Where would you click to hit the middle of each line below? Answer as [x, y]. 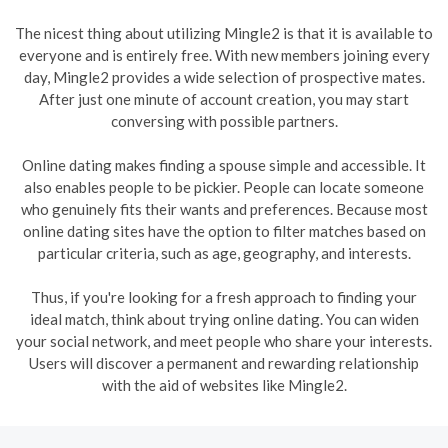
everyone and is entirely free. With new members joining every [224, 55]
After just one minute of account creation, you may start [224, 99]
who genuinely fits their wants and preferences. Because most [224, 209]
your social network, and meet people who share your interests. [224, 341]
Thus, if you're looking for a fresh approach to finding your [224, 297]
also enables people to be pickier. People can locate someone [224, 187]
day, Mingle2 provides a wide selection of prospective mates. [224, 77]
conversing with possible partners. [224, 121]
